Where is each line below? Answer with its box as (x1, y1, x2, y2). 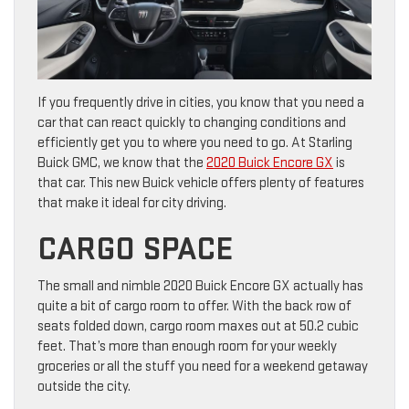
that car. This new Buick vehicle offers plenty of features (37, 174, 364, 193)
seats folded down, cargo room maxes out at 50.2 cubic (37, 318, 359, 336)
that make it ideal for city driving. (37, 194, 226, 213)
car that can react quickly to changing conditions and (37, 114, 346, 132)
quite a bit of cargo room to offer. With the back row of (37, 298, 351, 316)
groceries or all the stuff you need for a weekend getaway (37, 358, 368, 376)
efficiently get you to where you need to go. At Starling (37, 134, 352, 152)
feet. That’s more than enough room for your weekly (37, 338, 337, 356)
